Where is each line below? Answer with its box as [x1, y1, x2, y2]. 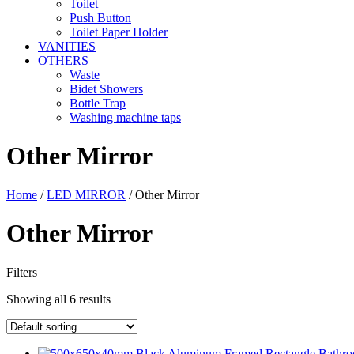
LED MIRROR [47, 187, 126, 201]
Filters [6, 265, 37, 279]
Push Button [70, 11, 131, 24]
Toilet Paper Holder [70, 25, 168, 39]
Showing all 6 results [6, 292, 111, 306]
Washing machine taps [70, 111, 181, 124]
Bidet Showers [70, 82, 143, 96]
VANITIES [38, 40, 96, 53]
